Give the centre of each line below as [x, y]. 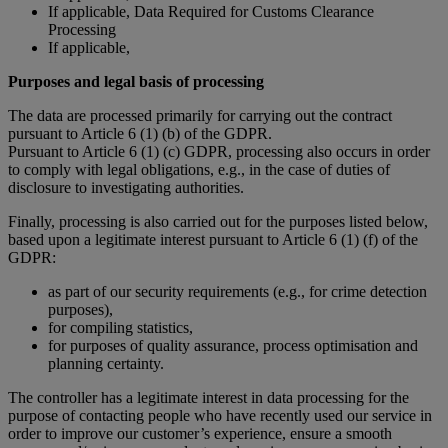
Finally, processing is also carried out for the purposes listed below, [218, 221]
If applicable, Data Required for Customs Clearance [211, 11]
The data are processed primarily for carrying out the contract [200, 115]
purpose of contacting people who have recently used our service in [220, 415]
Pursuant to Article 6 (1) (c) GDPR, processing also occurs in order [219, 151]
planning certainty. [106, 363]
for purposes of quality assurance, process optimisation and [233, 345]
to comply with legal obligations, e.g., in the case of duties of [199, 169]
